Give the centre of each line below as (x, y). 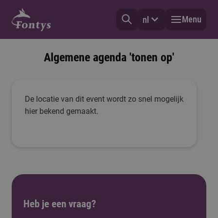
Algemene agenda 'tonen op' (109, 57)
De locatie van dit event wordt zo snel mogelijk (104, 99)
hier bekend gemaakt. (62, 111)
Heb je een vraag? (60, 204)
